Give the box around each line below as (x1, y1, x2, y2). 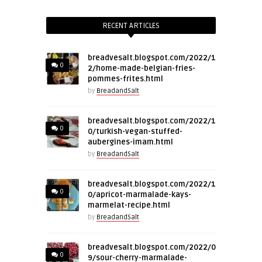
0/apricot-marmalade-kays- (88, 189, 191, 199)
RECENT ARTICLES (102, 20, 160, 30)
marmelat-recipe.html (88, 200, 170, 210)
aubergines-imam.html (88, 137, 173, 147)
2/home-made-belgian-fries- (88, 63, 195, 73)
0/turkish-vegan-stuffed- (88, 126, 182, 136)
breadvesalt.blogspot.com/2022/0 (88, 242, 216, 252)
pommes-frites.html (88, 74, 163, 84)
